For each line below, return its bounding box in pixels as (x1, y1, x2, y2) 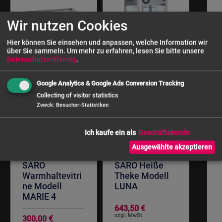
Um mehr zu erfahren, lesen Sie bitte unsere (67, 47, 204, 55)
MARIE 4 (22, 191, 56, 202)
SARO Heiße (114, 160, 164, 171)
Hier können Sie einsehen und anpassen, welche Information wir (7, 38, 208, 47)
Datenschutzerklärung (7, 55, 77, 63)
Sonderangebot (21, 208, 63, 216)
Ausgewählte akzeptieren (132, 143, 213, 151)
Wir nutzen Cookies (7, 17, 127, 34)
